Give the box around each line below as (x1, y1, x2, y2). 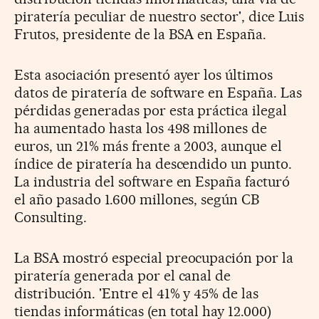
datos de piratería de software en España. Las (14, 83, 303, 101)
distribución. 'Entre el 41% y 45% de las (14, 284, 259, 302)
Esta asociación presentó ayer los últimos (14, 66, 273, 83)
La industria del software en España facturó (14, 172, 291, 190)
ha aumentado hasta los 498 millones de (14, 119, 268, 137)
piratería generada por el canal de (14, 266, 231, 284)
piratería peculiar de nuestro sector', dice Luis (14, 7, 305, 25)
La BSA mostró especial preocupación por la (14, 249, 294, 266)
